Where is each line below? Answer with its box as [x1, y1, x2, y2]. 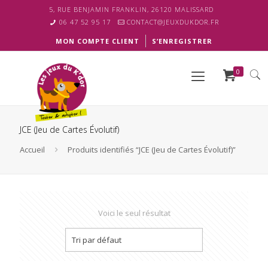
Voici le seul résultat [98, 208, 170, 218]
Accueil [20, 144, 45, 155]
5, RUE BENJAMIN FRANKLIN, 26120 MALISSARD [48, 5, 214, 14]
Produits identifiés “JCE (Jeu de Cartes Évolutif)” [68, 144, 236, 155]
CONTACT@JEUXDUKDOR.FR [127, 17, 220, 26]
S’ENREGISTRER [152, 36, 212, 45]
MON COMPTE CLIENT [56, 36, 139, 45]
